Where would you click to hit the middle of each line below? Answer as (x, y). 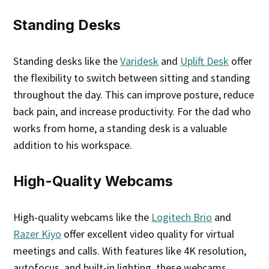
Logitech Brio (182, 217)
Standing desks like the (67, 61)
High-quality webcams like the (83, 217)
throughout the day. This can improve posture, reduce (134, 95)
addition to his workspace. (73, 145)
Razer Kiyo (38, 234)
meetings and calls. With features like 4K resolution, (130, 251)
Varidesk (140, 61)
